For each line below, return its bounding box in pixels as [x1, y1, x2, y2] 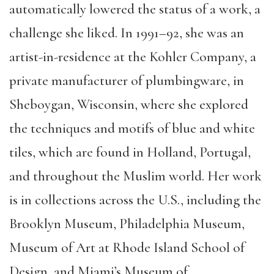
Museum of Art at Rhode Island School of [9, 239, 245, 256]
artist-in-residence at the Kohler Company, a [9, 48, 256, 65]
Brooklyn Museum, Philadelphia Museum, [9, 215, 245, 232]
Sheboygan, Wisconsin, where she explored [9, 95, 248, 113]
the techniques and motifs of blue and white [9, 119, 255, 137]
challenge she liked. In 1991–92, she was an [9, 24, 244, 42]
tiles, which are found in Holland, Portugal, [9, 143, 251, 161]
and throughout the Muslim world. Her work [9, 167, 262, 185]
